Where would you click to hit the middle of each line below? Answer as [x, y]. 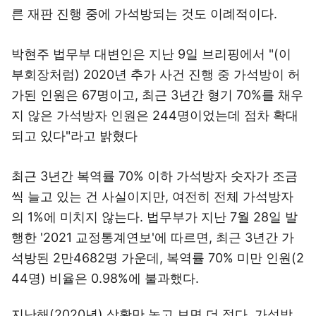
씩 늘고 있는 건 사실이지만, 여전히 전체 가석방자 [152, 196]
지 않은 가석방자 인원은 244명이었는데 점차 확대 [155, 115]
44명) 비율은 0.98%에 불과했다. [105, 278]
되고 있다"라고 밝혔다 [74, 136]
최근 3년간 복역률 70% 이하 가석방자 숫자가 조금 [154, 176]
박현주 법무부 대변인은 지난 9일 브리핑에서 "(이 [151, 54]
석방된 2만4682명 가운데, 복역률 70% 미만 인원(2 [158, 258]
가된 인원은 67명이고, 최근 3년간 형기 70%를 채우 [157, 95]
